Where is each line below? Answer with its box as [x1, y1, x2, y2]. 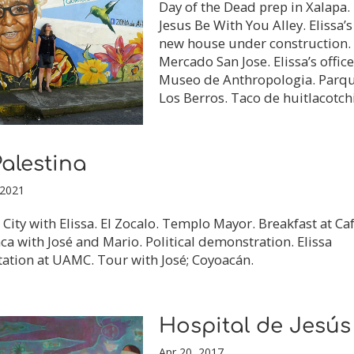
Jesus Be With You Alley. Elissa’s [158, 16, 352, 34]
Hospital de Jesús [158, 314, 351, 337]
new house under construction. [158, 34, 351, 52]
